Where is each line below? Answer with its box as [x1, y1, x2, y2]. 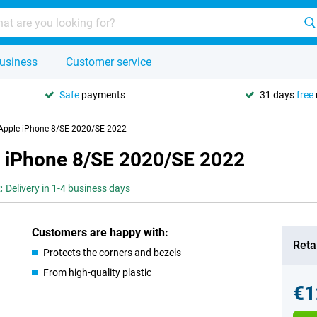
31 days [260, 88, 296, 100]
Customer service [66, 55, 151, 69]
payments [79, 88, 125, 100]
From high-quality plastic [43, 267, 152, 278]
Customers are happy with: [32, 226, 169, 239]
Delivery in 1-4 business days [6, 183, 130, 194]
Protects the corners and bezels [43, 247, 182, 258]
